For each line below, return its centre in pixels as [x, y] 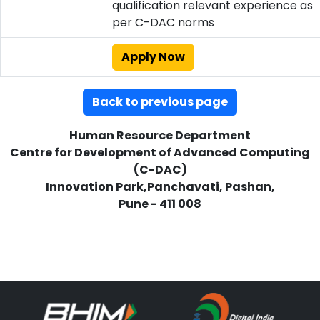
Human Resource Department [160, 135]
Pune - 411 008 [160, 204]
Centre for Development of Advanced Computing [160, 152]
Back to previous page [160, 102]
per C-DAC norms [163, 22]
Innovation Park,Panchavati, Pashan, [160, 187]
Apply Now [153, 57]
